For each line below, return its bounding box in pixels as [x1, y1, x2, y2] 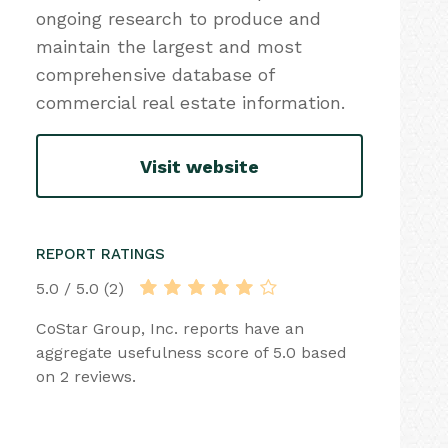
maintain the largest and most [36, 36, 302, 57]
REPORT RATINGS [36, 245, 165, 263]
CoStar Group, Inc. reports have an [36, 319, 304, 338]
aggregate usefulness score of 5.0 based [36, 343, 347, 362]
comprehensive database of [36, 64, 274, 85]
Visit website [140, 155, 259, 177]
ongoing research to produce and [36, 8, 321, 29]
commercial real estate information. [36, 92, 345, 113]
